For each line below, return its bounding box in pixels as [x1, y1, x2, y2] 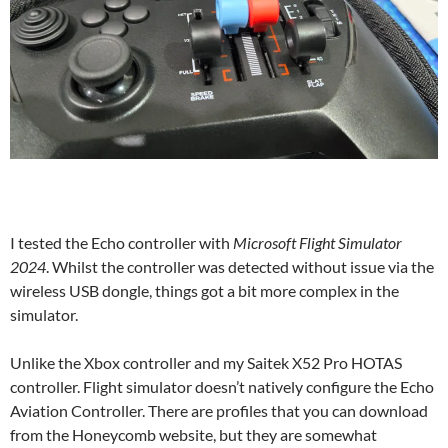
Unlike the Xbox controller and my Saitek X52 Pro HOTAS [10, 352, 402, 372]
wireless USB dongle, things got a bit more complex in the [10, 280, 399, 300]
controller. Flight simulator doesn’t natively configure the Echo [10, 376, 434, 396]
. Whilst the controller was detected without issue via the [46, 256, 434, 276]
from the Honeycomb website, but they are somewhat [10, 424, 377, 444]
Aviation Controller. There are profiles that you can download [10, 400, 428, 420]
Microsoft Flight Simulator [233, 232, 402, 252]
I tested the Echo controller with [10, 232, 233, 252]
